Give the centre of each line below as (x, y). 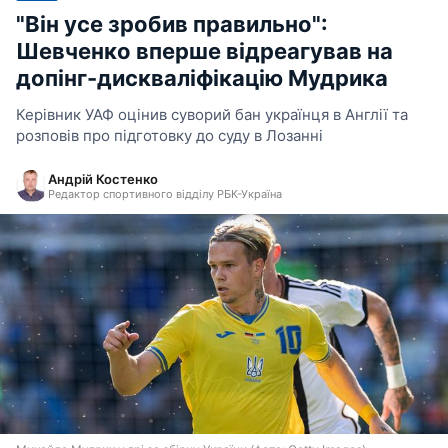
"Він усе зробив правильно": (172, 24)
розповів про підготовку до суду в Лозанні (169, 135)
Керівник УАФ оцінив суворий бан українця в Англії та (212, 114)
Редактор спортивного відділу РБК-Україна (165, 194)
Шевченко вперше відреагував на (204, 51)
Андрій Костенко (103, 179)
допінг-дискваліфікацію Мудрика (202, 78)
